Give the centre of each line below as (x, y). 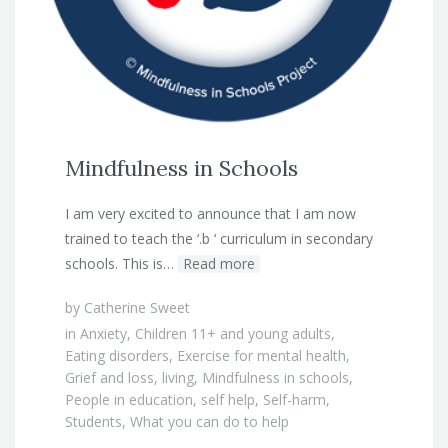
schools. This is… (119, 263)
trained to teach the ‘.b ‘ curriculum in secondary (219, 238)
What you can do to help (209, 421)
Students (93, 421)
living (178, 377)
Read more (219, 263)
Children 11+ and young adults (233, 333)
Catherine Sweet (137, 307)
